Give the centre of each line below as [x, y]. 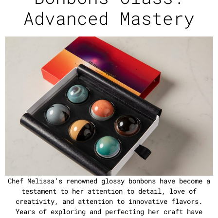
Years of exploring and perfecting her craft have [109, 211]
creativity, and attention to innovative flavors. [109, 201]
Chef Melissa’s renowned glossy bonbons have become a [109, 181]
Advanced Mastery [109, 18]
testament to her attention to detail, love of [109, 191]
